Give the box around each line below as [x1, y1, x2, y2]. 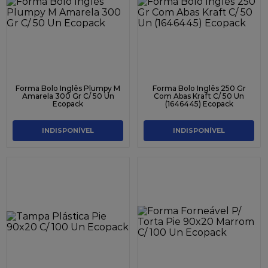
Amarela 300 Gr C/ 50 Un [22, 91, 114, 100]
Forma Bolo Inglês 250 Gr [152, 83, 246, 93]
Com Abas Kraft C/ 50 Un [154, 91, 244, 100]
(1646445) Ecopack [165, 99, 233, 108]
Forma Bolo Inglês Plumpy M [16, 83, 120, 93]
